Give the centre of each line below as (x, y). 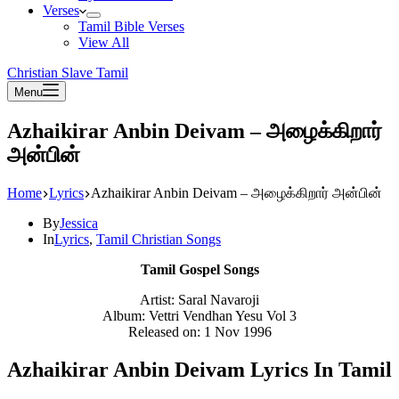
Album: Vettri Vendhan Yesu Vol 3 (199, 315)
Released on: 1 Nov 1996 (199, 331)
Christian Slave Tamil (68, 73)
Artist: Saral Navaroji (199, 299)
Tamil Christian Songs (159, 239)
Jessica (79, 223)
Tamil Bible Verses (131, 26)
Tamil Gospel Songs (199, 269)
